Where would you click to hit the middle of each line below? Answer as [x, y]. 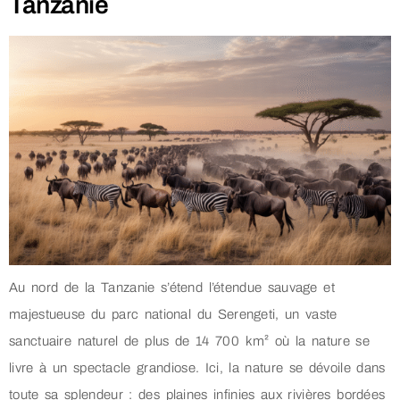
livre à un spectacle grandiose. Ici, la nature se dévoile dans [197, 367]
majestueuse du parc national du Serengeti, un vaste [173, 314]
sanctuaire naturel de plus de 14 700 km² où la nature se [189, 341]
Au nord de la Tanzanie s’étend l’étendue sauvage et [172, 287]
